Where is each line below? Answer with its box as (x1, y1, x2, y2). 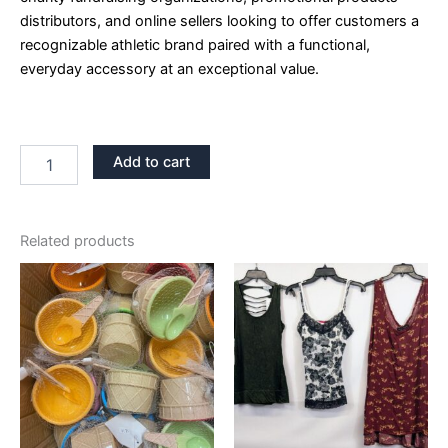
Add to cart (112, 152, 190, 171)
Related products (20, 231, 135, 250)
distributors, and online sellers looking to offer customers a (20, 11, 419, 30)
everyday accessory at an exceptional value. (20, 59, 319, 78)
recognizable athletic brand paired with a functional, (20, 35, 370, 54)
